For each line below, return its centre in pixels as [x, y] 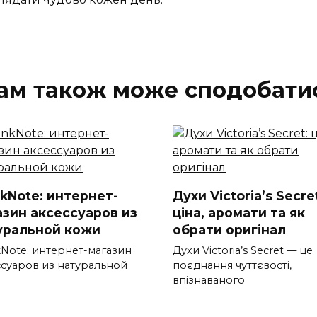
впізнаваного [209, 281]
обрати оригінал [229, 229]
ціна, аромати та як [239, 212]
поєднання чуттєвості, [232, 266]
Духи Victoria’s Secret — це [243, 251]
